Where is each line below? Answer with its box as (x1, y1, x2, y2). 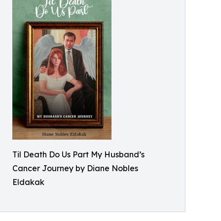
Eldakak (12, 177, 44, 187)
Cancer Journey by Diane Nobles (12, 163, 138, 173)
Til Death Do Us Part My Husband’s (12, 149, 145, 159)
